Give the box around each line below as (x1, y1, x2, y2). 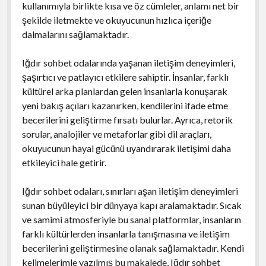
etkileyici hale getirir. (21, 156, 106, 168)
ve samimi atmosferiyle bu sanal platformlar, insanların (21, 213, 241, 225)
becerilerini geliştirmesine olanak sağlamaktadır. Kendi (21, 242, 244, 254)
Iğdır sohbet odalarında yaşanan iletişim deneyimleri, (21, 56, 235, 68)
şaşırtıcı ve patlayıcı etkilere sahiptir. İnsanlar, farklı (21, 71, 229, 83)
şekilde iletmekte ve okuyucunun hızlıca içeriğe (21, 14, 211, 26)
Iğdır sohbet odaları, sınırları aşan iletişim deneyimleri (21, 185, 238, 197)
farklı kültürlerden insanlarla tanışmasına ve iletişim (21, 227, 230, 239)
